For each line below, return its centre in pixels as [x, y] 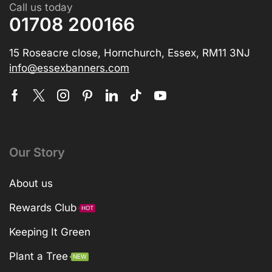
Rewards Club [43, 207]
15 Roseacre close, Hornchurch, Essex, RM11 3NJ [130, 53]
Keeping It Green [50, 232]
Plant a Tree [39, 256]
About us [31, 183]
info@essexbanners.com [69, 68]
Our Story [37, 152]
